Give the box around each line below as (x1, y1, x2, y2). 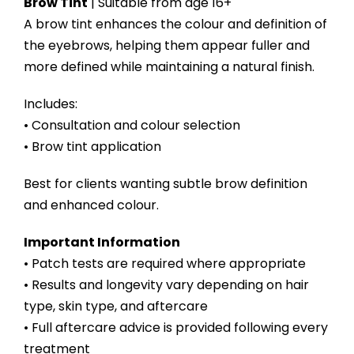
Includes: (23, 94, 77, 113)
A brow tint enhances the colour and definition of (23, 14, 327, 33)
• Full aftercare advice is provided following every (23, 318, 328, 337)
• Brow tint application (23, 137, 161, 156)
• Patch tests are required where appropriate (23, 254, 306, 273)
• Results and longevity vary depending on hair (23, 275, 309, 294)
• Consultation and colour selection (23, 115, 240, 134)
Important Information (23, 232, 180, 251)
